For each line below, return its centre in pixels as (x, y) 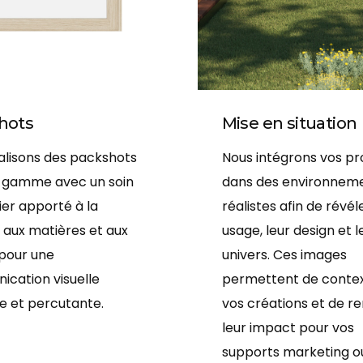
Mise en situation (289, 124)
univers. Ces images (284, 255)
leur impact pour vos (288, 328)
